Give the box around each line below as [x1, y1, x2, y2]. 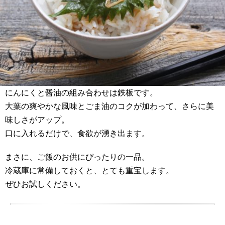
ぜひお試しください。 [5, 180, 85, 189]
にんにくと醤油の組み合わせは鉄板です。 [5, 88, 158, 97]
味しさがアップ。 [5, 116, 69, 125]
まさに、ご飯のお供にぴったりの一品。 [5, 153, 150, 162]
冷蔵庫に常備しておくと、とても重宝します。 [5, 166, 174, 175]
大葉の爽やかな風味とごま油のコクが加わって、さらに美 [5, 102, 214, 111]
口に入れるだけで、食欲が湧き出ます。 [5, 129, 150, 138]
